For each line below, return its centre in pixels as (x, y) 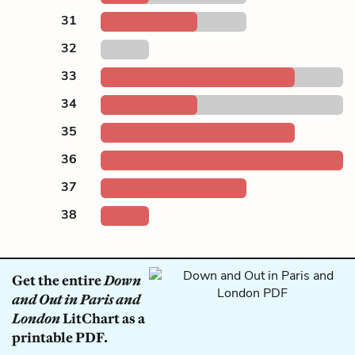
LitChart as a (103, 318)
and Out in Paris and (76, 299)
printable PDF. (60, 337)
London (36, 318)
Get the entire (58, 280)
